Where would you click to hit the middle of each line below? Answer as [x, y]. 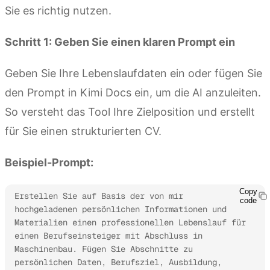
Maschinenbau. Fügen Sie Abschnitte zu [104, 249]
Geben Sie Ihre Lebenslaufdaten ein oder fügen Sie [133, 73]
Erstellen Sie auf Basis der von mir [99, 196]
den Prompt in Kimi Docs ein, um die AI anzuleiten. [133, 92]
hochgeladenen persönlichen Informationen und [121, 209]
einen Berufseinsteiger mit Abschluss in [108, 235]
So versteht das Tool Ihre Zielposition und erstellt [130, 111]
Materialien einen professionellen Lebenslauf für [130, 222]
